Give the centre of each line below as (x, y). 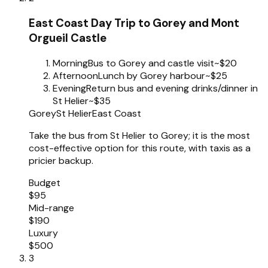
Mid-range (51, 208)
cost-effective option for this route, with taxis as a (140, 148)
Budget (45, 182)
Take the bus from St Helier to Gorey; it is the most (139, 135)
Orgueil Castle (68, 38)
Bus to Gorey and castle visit (151, 63)
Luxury (43, 233)
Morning (70, 63)
